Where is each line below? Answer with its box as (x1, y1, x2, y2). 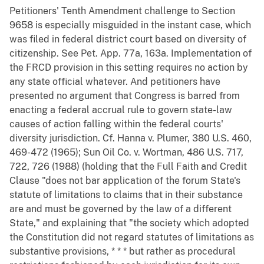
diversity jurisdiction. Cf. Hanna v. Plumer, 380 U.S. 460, (9, 133, 252, 144)
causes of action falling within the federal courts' (9, 118, 223, 130)
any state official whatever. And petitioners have (9, 76, 220, 88)
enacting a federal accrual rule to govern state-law (9, 104, 232, 116)
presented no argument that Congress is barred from (9, 90, 240, 102)
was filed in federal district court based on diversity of (9, 34, 246, 45)
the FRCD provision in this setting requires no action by (9, 62, 248, 74)
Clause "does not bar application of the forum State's (9, 175, 240, 187)
